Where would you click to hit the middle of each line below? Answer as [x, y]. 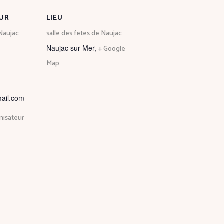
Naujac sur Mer [70, 48]
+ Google [112, 49]
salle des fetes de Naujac [84, 33]
